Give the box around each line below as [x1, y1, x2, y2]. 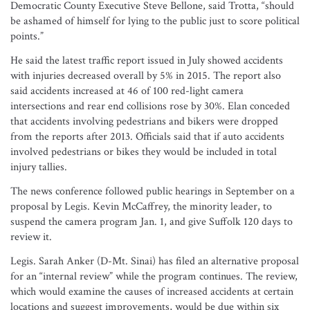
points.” [10, 29, 44, 44]
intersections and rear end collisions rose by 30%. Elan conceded [10, 99, 290, 113]
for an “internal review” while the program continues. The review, [10, 269, 298, 284]
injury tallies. [10, 160, 67, 174]
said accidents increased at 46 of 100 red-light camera [10, 84, 244, 98]
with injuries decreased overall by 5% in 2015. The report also [10, 69, 281, 83]
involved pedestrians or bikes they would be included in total [10, 145, 277, 159]
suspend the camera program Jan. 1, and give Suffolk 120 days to [10, 215, 293, 229]
